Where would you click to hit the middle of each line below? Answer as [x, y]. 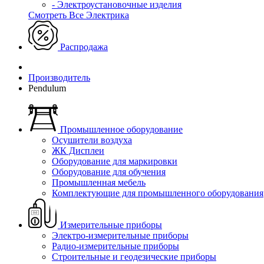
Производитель [59, 77]
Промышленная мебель [99, 182]
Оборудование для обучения [109, 172]
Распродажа [83, 47]
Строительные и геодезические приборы [134, 257]
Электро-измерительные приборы [120, 235]
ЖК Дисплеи [78, 151]
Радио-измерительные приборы [115, 246]
